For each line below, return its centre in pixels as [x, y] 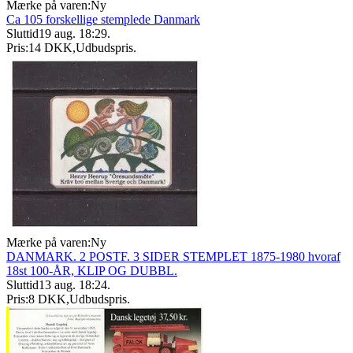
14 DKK [50, 48]
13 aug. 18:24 [73, 285]
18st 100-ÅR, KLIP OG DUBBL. [92, 271]
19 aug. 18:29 [73, 34]
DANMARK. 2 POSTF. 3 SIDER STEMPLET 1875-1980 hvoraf [173, 257]
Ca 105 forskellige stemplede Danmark [103, 20]
